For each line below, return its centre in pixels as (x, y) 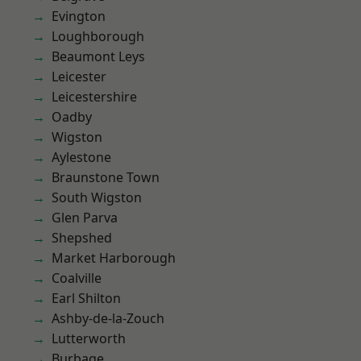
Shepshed (82, 238)
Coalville (77, 278)
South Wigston (97, 197)
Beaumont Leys (98, 56)
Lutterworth (89, 338)
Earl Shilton (86, 298)
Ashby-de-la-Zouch (108, 318)
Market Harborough (114, 258)
